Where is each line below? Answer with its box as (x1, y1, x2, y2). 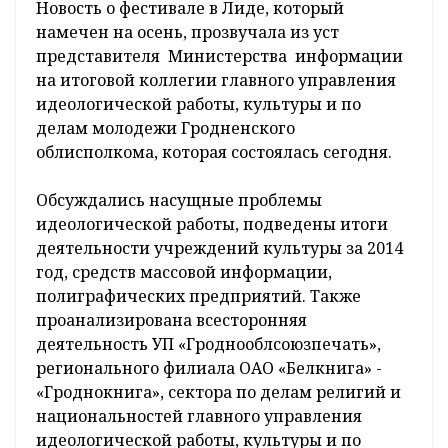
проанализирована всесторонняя (36, 309, 307, 332)
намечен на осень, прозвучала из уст (36, 21, 339, 44)
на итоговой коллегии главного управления (36, 69, 396, 92)
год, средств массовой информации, (36, 261, 332, 284)
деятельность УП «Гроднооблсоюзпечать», (36, 333, 381, 356)
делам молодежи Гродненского (36, 117, 295, 140)
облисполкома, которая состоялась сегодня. (36, 141, 392, 164)
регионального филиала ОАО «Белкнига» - (36, 357, 382, 380)
